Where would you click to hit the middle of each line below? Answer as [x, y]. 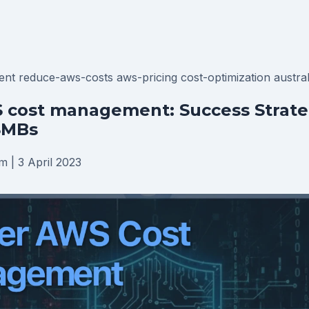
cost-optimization [227, 77]
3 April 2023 [50, 162]
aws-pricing [149, 77]
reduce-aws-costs [68, 77]
